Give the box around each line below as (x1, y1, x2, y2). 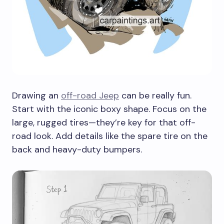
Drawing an (12, 89, 61, 102)
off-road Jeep (61, 89, 119, 102)
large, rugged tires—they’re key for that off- (12, 116, 195, 129)
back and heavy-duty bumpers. (12, 143, 142, 156)
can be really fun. (119, 89, 191, 102)
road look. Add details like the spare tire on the (12, 130, 207, 142)
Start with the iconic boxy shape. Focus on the (12, 103, 206, 115)
